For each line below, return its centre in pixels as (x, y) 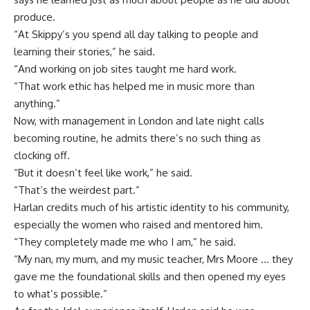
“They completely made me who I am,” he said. (125, 241)
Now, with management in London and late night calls (139, 120)
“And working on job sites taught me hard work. (125, 69)
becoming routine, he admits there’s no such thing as (137, 138)
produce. (35, 17)
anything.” (37, 103)
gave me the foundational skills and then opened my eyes (150, 276)
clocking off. (42, 155)
